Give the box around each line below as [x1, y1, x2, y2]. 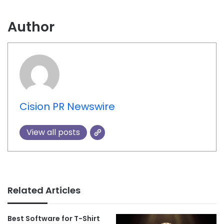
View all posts [26, 126, 80, 138]
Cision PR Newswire [19, 99, 115, 113]
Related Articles [7, 184, 80, 197]
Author [7, 17, 54, 36]
